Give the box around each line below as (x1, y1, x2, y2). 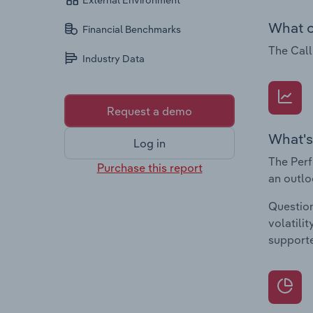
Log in (133, 136, 166, 151)
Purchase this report (96, 160, 203, 175)
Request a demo (107, 103, 192, 118)
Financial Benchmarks (82, 23, 182, 36)
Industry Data (82, 52, 145, 66)
